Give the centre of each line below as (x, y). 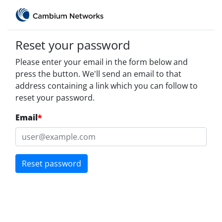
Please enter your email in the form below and (102, 62)
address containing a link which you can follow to (107, 86)
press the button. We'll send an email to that (98, 74)
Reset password (52, 164)
